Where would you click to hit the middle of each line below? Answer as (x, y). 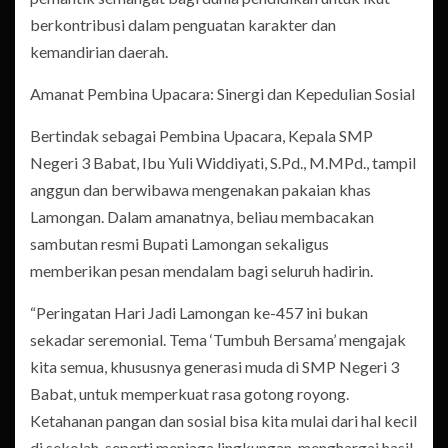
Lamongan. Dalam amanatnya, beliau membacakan (202, 217)
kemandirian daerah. (99, 52)
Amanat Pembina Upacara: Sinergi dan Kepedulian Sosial (222, 94)
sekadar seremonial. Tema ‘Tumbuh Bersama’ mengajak (218, 340)
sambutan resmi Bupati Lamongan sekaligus (179, 244)
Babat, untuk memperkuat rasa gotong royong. (189, 394)
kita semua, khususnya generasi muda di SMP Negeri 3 (214, 367)
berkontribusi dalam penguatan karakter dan (183, 25)
